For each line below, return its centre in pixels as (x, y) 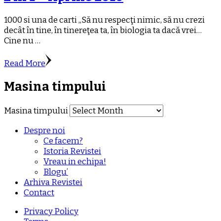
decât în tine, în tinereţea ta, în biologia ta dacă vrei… (103, 30)
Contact (39, 193)
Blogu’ (56, 172)
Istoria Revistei (72, 151)
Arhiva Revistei (53, 183)
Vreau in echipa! (75, 162)
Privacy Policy (51, 212)
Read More (25, 63)
